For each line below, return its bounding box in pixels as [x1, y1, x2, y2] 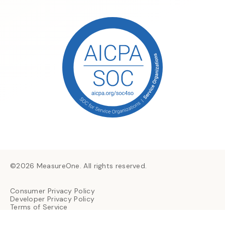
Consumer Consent [10, 210, 77, 220]
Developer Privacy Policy [10, 194, 95, 204]
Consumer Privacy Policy [10, 186, 95, 196]
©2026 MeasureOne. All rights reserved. [10, 161, 147, 171]
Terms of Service [10, 202, 68, 212]
